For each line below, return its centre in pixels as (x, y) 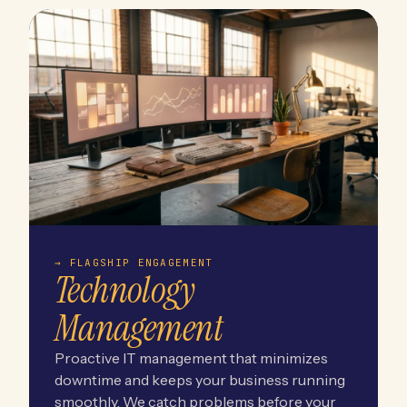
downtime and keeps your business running (200, 379)
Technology (124, 289)
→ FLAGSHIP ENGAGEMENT (134, 262)
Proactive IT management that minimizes (191, 357)
